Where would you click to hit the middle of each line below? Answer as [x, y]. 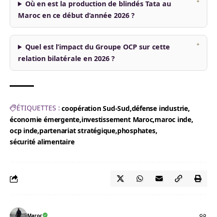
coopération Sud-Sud [96, 108]
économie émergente [45, 119]
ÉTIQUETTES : [38, 108]
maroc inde [173, 119]
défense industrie [160, 108]
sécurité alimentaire [42, 141]
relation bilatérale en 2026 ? [66, 58]
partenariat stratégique [77, 130]
